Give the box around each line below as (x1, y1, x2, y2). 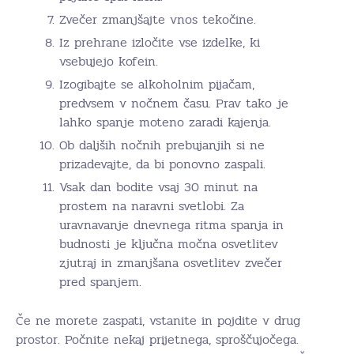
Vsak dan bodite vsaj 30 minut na (59, 176, 258, 197)
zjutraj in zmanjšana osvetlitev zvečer (59, 252, 282, 273)
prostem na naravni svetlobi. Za (59, 195, 244, 216)
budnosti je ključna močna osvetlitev (59, 233, 278, 254)
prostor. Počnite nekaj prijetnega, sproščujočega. (16, 329, 299, 349)
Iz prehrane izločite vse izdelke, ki (59, 32, 260, 52)
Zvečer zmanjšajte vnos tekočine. (59, 9, 256, 29)
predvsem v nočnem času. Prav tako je (59, 92, 288, 113)
